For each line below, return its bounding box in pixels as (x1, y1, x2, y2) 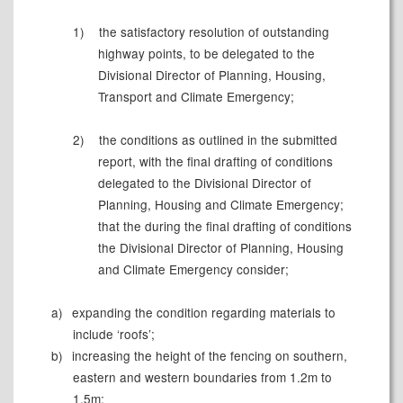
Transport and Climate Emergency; (98, 87, 295, 106)
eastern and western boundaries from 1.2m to (72, 368, 332, 387)
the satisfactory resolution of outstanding (94, 22, 329, 41)
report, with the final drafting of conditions (98, 152, 334, 171)
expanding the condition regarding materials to (67, 303, 336, 322)
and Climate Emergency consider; (98, 260, 290, 279)
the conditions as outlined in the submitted (94, 130, 337, 149)
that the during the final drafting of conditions (98, 217, 353, 236)
